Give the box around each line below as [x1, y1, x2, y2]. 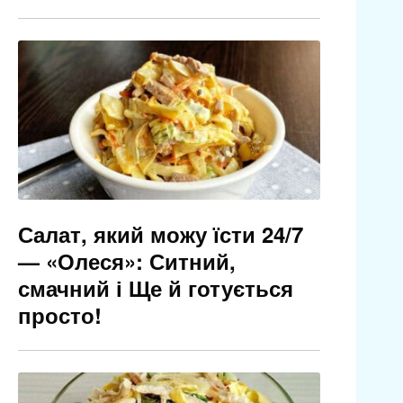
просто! [17, 300, 102, 331]
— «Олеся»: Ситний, [17, 246, 236, 277]
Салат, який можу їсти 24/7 [17, 219, 303, 250]
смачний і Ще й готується [17, 273, 293, 304]
